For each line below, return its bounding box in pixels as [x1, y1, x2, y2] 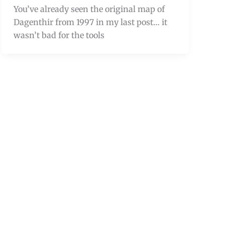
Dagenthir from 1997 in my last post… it [13, 17, 167, 27]
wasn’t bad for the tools [13, 30, 104, 40]
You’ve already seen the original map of [13, 4, 165, 14]
